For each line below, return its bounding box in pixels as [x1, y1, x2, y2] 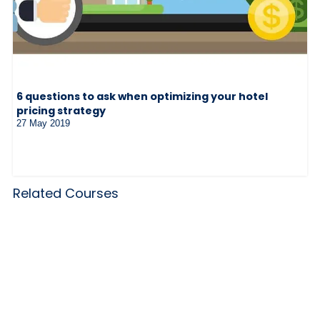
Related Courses [13, 184, 119, 202]
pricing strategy [16, 103, 106, 118]
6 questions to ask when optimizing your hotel [16, 89, 268, 104]
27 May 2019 [16, 117, 70, 129]
